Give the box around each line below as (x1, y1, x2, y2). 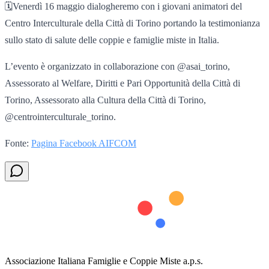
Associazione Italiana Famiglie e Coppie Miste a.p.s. (5, 255, 203, 266)
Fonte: (5, 138, 31, 148)
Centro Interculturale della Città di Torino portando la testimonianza (5, 17, 260, 28)
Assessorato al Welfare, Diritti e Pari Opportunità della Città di (5, 77, 240, 88)
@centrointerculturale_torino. (5, 111, 116, 122)
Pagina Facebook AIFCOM (31, 138, 136, 148)
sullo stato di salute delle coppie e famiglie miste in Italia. (5, 34, 219, 45)
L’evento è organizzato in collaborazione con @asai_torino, (5, 61, 230, 71)
